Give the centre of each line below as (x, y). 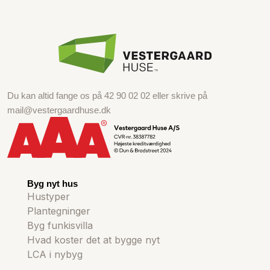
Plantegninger (58, 211)
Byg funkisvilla (60, 225)
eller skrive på (179, 95)
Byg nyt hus (52, 183)
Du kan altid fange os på (56, 95)
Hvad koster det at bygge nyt (93, 240)
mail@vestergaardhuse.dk (59, 110)
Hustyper (48, 196)
